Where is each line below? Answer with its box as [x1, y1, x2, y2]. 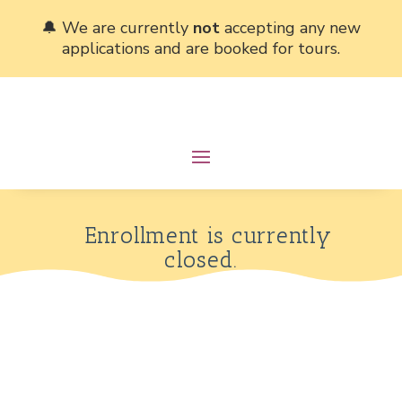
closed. [163, 246, 238, 273]
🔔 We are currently [40, 17, 193, 39]
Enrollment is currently [69, 222, 332, 249]
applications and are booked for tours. [61, 38, 340, 59]
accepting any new [219, 17, 361, 39]
